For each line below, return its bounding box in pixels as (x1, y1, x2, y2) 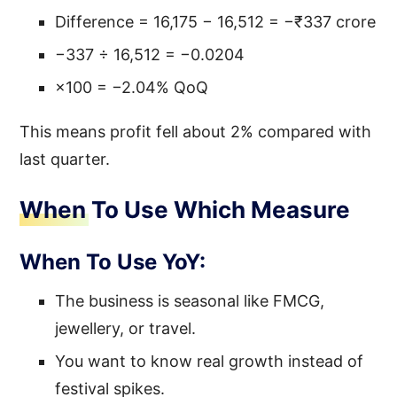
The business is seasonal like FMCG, (55, 291, 325, 310)
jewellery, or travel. (55, 318, 197, 338)
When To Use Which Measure (19, 195, 351, 223)
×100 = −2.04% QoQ (55, 77, 209, 97)
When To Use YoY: (19, 248, 206, 275)
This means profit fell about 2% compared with (19, 121, 372, 141)
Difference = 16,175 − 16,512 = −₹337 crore (55, 12, 377, 31)
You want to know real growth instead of (55, 351, 364, 370)
